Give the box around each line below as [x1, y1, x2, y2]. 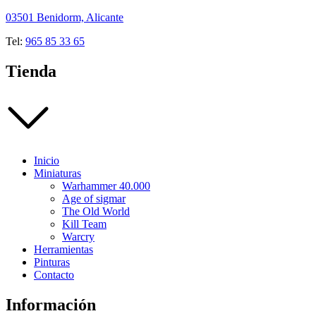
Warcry [62, 231, 95, 243]
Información [6, 296, 96, 314]
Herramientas [34, 243, 93, 256]
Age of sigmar [62, 193, 126, 205]
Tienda [6, 62, 56, 81]
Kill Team [62, 218, 107, 231]
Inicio [34, 154, 59, 167]
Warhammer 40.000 [62, 180, 150, 193]
